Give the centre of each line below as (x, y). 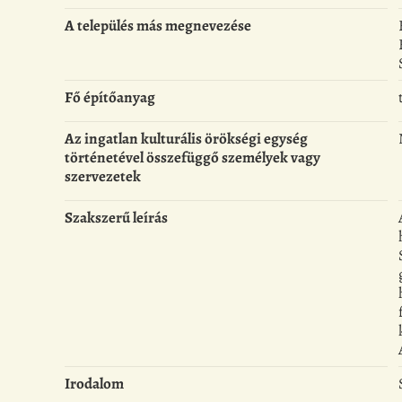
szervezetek (103, 177)
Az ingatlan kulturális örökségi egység (186, 139)
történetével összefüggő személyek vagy (192, 158)
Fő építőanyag (110, 98)
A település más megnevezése (158, 26)
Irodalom (94, 384)
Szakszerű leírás (116, 218)
